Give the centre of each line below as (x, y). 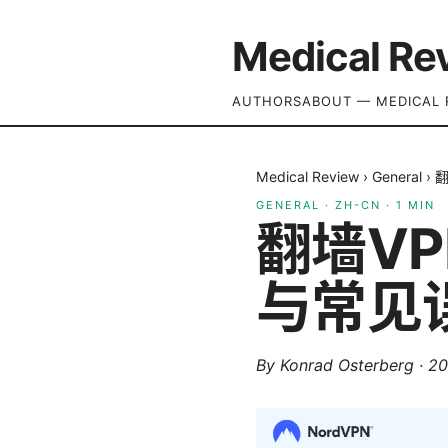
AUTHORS (267, 101)
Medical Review (307, 176)
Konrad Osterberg (347, 365)
